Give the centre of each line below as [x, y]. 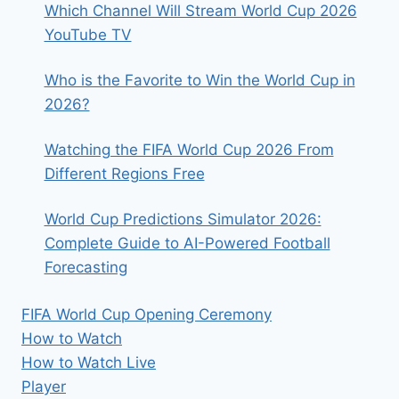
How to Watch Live [89, 362]
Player [44, 386]
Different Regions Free [124, 174]
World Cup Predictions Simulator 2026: [183, 220]
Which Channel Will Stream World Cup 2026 [200, 11]
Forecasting [85, 268]
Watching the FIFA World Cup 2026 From [189, 150]
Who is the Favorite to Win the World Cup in [199, 81]
